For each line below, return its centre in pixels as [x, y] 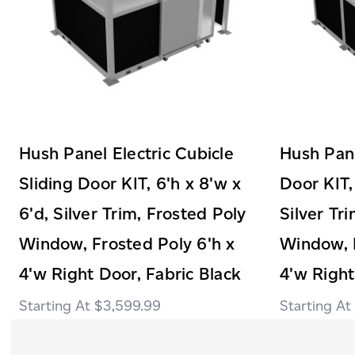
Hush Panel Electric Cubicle [126, 153]
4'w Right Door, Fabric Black [130, 273]
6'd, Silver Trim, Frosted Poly [133, 213]
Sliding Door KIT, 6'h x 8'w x [130, 183]
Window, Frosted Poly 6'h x [127, 243]
